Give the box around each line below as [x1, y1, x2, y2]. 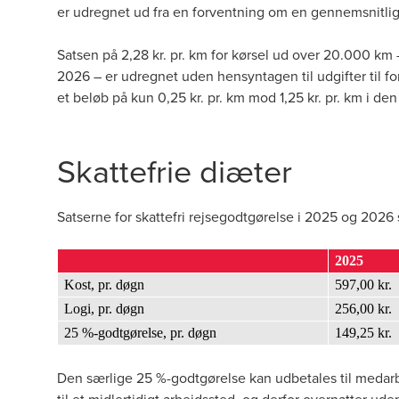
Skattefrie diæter [57, 148, 292, 193]
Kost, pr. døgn [64, 277, 144, 292]
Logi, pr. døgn [64, 301, 144, 316]
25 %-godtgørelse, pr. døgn [64, 325, 216, 340]
